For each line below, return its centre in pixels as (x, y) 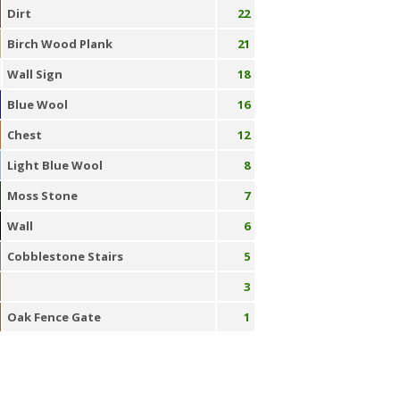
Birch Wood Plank (59, 44)
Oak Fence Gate (54, 317)
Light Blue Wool (54, 165)
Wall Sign (34, 74)
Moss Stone (42, 196)
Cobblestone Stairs (65, 256)
